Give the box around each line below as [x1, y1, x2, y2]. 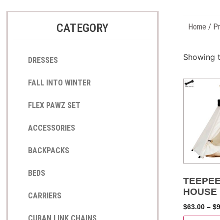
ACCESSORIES [27, 123, 75, 133]
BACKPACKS [27, 146, 69, 155]
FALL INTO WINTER [27, 78, 91, 87]
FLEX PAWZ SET [27, 101, 81, 110]
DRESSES [27, 55, 58, 65]
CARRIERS [27, 191, 61, 200]
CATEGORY [56, 21, 109, 35]
